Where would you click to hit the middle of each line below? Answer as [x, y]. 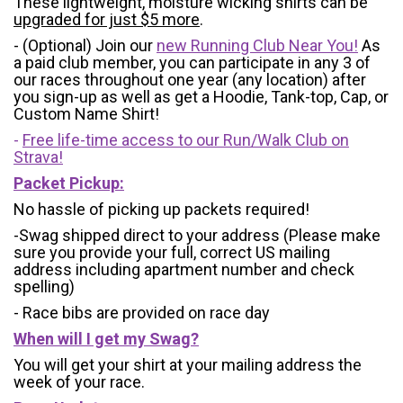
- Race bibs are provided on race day [142, 313]
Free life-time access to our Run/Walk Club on [186, 140]
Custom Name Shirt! [86, 114]
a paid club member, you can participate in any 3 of [192, 63]
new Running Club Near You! [257, 46]
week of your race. [79, 382]
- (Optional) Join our [85, 46]
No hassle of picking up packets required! [161, 210]
